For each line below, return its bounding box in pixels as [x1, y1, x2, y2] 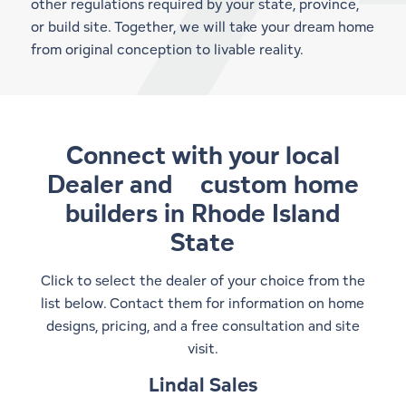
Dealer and [46, 167, 200, 200]
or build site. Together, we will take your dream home [30, 17, 374, 37]
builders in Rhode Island [65, 196, 341, 229]
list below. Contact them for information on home [41, 293, 365, 313]
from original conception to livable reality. [30, 40, 304, 60]
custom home [199, 167, 359, 200]
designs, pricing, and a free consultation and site [45, 315, 360, 335]
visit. [187, 338, 218, 358]
